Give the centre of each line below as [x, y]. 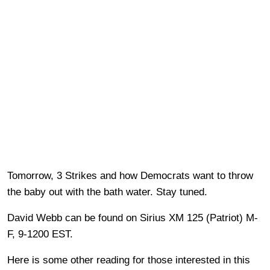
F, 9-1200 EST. [40, 234]
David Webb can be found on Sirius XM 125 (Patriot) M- [133, 218]
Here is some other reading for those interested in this [129, 260]
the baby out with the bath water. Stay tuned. [107, 192]
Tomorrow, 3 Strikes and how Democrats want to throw [130, 175]
